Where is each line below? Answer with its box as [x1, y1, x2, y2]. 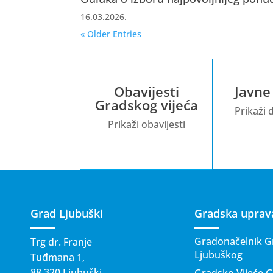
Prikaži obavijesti [107, 117, 185, 131]
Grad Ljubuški [30, 205, 103, 221]
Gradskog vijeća [94, 95, 198, 114]
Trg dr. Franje [30, 235, 92, 249]
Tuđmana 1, [30, 250, 85, 264]
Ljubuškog [194, 247, 243, 261]
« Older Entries [80, 27, 141, 40]
